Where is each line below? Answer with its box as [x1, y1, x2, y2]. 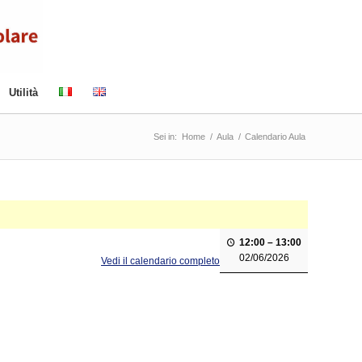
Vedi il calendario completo [101, 255, 220, 267]
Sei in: [154, 132, 177, 141]
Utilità [9, 86, 38, 99]
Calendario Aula [245, 132, 305, 141]
